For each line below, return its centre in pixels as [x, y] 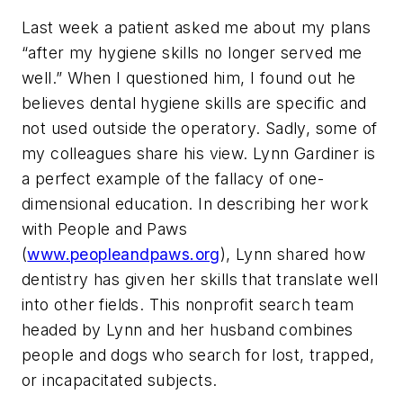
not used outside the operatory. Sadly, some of [200, 128]
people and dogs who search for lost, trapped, [198, 354]
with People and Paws [104, 228]
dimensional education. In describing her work [195, 203]
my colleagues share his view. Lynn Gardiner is [199, 153]
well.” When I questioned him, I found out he [189, 77]
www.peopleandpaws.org [124, 254]
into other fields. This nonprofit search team [188, 304]
